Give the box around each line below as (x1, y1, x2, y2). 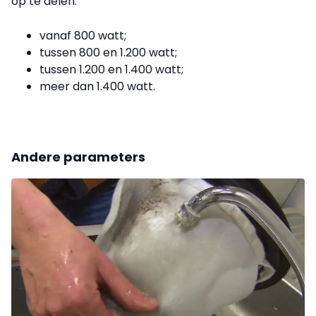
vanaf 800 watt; (39, 27, 126, 44)
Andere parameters (11, 147, 145, 166)
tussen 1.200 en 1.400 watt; (39, 61, 183, 78)
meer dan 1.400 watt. (39, 78, 155, 95)
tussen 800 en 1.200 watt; (39, 44, 177, 61)
